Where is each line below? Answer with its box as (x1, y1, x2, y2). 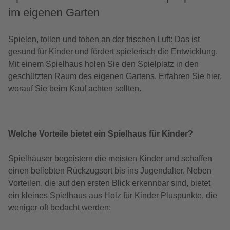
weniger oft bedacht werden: (8, 203, 111, 213)
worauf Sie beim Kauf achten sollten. (8, 84, 141, 93)
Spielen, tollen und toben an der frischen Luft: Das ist (8, 35, 200, 44)
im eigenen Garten (8, 6, 100, 20)
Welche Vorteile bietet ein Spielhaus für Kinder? (8, 129, 193, 139)
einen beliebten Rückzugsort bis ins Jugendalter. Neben (8, 166, 212, 176)
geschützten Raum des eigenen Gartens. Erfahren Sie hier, (8, 72, 222, 81)
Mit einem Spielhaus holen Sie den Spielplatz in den (8, 60, 199, 69)
